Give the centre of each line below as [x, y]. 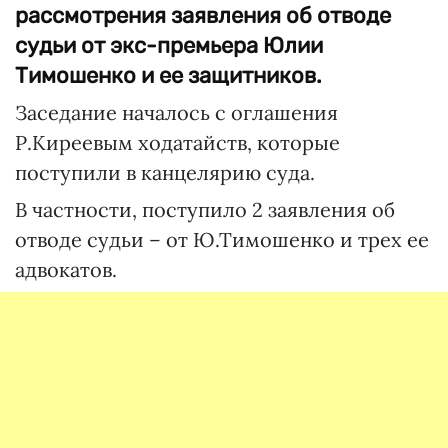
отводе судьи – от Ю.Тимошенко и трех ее [222, 239]
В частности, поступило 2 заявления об [205, 209]
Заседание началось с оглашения [176, 112]
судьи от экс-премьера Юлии [169, 45]
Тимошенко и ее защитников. [168, 75]
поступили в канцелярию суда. [165, 172]
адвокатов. [66, 269]
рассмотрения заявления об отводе [203, 15]
